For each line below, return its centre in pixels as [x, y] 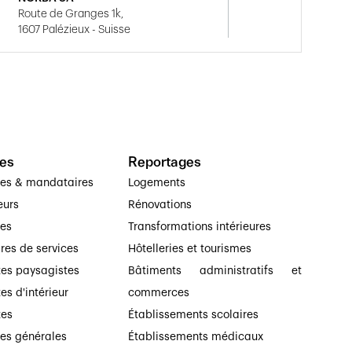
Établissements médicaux [195, 337]
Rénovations [159, 205]
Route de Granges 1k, [71, 14]
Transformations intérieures [199, 227]
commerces [158, 293]
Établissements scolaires [193, 315]
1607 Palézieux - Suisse [75, 30]
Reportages [164, 161]
